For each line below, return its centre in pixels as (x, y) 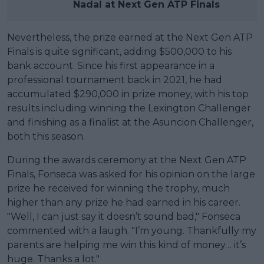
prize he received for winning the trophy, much (118, 188)
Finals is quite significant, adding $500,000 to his (119, 51)
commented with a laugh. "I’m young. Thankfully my (132, 230)
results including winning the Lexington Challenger (129, 108)
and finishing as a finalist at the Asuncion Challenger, (130, 122)
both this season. (46, 136)
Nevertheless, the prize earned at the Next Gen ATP (130, 37)
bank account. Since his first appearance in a (111, 65)
